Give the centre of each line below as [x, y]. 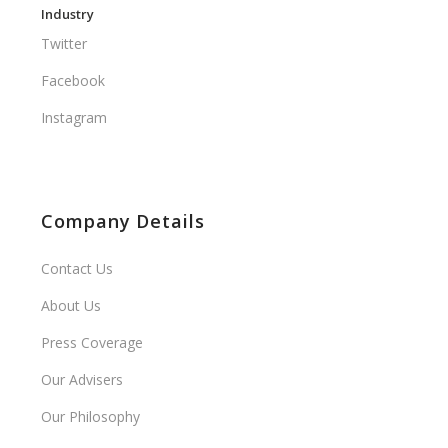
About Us [71, 306]
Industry [68, 14]
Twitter [64, 44]
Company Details [123, 221]
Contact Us [77, 269]
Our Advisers [82, 380]
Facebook [73, 81]
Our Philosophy [91, 417]
